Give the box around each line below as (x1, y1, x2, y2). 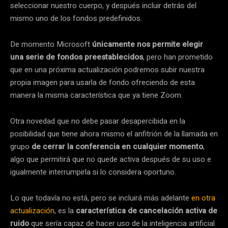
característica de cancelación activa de (76, 205, 217, 216)
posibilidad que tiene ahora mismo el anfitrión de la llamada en (10, 128, 218, 139)
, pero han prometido (143, 51, 213, 63)
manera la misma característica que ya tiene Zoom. (10, 89, 183, 101)
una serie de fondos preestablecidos (10, 51, 143, 63)
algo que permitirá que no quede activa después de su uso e (10, 153, 211, 165)
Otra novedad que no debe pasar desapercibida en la (10, 115, 185, 127)
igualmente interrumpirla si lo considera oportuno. (10, 166, 176, 178)
